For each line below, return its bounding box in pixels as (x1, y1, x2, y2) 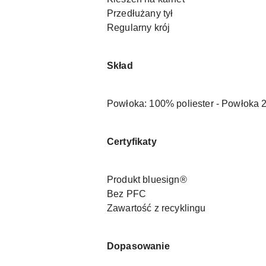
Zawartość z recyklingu (107, 203, 206, 214)
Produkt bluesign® (107, 175, 187, 185)
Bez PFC (107, 189, 147, 199)
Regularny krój (107, 23, 170, 33)
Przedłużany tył (107, 8, 173, 19)
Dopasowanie (107, 241, 170, 252)
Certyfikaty (107, 137, 157, 147)
